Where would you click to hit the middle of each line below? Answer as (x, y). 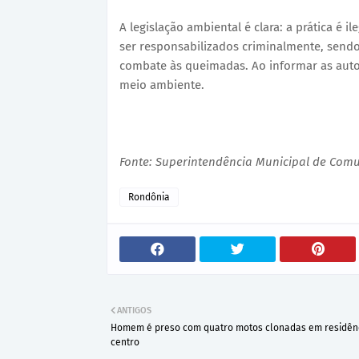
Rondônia (149, 197)
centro (125, 342)
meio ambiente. (162, 85)
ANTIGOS (134, 311)
